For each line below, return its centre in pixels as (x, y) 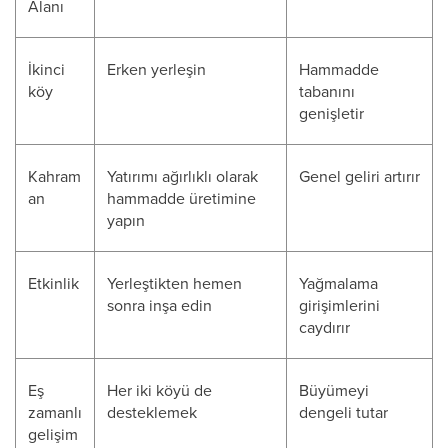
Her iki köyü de (159, 390)
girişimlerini (339, 305)
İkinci (46, 69)
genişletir (331, 113)
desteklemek (152, 412)
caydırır (324, 327)
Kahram (54, 176)
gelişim (53, 434)
